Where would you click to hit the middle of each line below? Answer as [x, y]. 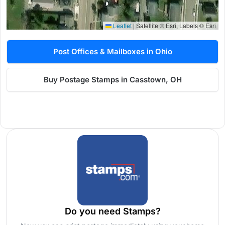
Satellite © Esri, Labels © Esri [175, 26]
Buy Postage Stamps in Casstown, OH [113, 80]
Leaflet [122, 26]
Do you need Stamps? [113, 211]
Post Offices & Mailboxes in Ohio [113, 52]
